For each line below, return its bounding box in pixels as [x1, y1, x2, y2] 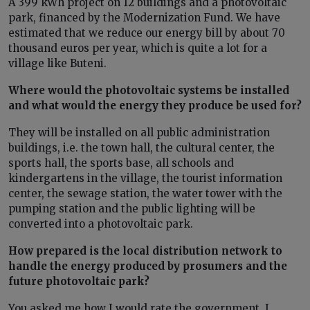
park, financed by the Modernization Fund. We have [8, 10, 280, 24]
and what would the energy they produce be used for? [8, 98, 302, 112]
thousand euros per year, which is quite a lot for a [8, 41, 267, 55]
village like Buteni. [8, 56, 109, 70]
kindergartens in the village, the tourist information [8, 171, 282, 185]
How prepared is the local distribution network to [8, 244, 282, 257]
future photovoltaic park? [8, 274, 149, 288]
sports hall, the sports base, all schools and [8, 156, 234, 170]
